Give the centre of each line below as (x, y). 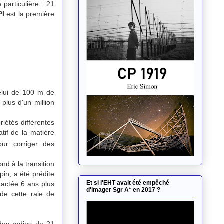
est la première (29, 14)
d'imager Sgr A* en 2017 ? (123, 190)
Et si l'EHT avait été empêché (128, 183)
